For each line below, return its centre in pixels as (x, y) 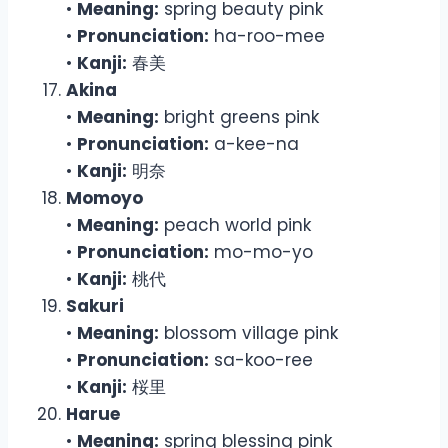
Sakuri (95, 305)
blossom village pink (248, 332)
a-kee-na (254, 143)
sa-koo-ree (261, 359)
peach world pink (235, 224)
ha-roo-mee (267, 35)
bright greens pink (239, 116)
